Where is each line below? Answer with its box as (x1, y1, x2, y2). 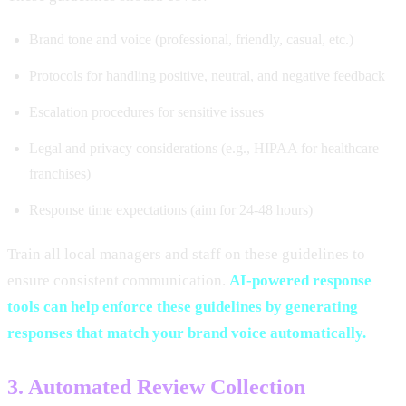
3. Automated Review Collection (7, 374, 305, 399)
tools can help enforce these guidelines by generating (7, 297, 358, 315)
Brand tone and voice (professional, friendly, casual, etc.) (29, 31, 353, 47)
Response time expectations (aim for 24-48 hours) (29, 201, 313, 217)
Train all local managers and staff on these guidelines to (7, 245, 365, 263)
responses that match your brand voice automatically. (7, 324, 366, 342)
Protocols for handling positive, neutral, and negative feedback (29, 67, 385, 83)
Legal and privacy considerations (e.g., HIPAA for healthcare (29, 140, 379, 156)
